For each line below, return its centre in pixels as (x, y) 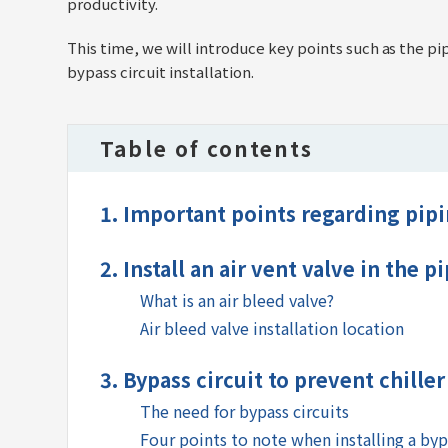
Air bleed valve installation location (272, 328)
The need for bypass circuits (244, 411)
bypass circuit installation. (160, 71)
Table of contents (207, 148)
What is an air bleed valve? (237, 300)
